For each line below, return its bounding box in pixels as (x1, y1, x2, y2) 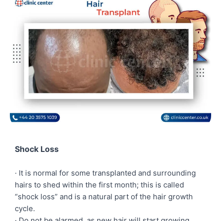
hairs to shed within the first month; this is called (15, 180, 184, 189)
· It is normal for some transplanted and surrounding (15, 168, 196, 178)
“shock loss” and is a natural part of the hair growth (15, 191, 193, 201)
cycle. (15, 203, 35, 213)
